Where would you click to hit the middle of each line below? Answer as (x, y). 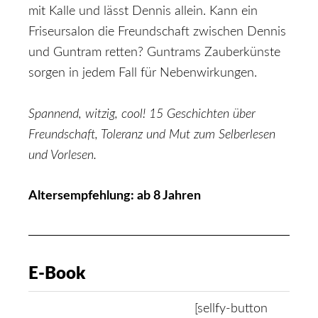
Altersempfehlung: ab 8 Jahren (115, 196)
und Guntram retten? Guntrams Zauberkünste (154, 53)
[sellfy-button (231, 309)
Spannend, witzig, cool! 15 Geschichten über (142, 114)
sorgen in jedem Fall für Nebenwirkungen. (143, 73)
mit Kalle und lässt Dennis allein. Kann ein (143, 11)
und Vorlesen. (62, 155)
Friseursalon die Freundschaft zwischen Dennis (157, 32)
